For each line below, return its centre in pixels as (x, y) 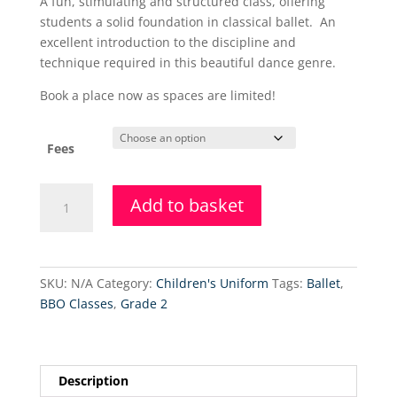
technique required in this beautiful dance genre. (187, 63)
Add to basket (187, 206)
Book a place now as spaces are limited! (157, 96)
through (246, 38)
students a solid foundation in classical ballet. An (187, 22)
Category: (126, 284)
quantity (63, 275)
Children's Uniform (212, 284)
